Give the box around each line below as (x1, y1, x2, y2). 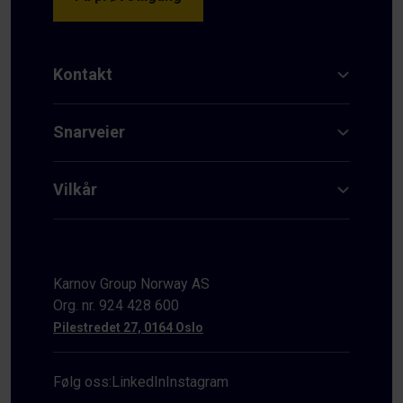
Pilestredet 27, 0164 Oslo (53, 319, 203, 335)
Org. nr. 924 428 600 (53, 296, 179, 314)
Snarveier (53, 121, 125, 141)
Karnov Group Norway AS (53, 274, 210, 292)
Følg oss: (53, 372, 112, 390)
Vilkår (53, 179, 97, 199)
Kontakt (53, 64, 112, 84)
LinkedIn (112, 372, 166, 390)
